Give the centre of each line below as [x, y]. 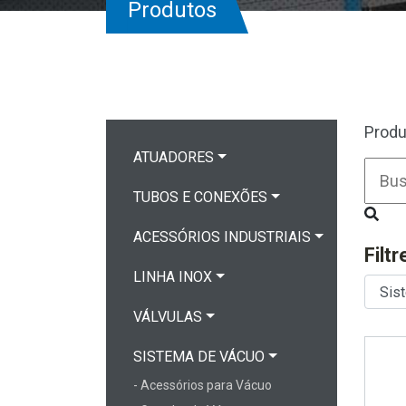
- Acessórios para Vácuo [203, 385]
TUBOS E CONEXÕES [200, 197]
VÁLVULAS [168, 317]
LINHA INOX [173, 277]
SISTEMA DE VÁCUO [199, 357]
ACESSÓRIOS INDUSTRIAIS [222, 237]
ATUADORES [174, 157]
